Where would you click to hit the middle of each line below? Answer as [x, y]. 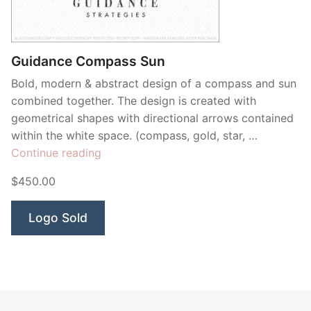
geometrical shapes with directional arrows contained [152, 118]
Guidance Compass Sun [88, 61]
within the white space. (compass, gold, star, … [134, 135]
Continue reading [56, 153]
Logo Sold [58, 218]
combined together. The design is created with [134, 101]
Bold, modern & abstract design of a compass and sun [154, 83]
